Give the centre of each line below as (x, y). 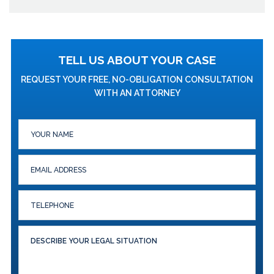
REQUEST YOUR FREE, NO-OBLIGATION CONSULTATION (137, 80)
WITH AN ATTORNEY (137, 93)
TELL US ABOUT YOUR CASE (137, 60)
